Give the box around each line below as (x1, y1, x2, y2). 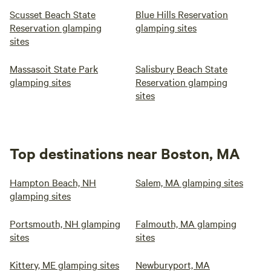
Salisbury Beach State (135, 62, 227, 75)
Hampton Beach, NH (10, 175, 96, 189)
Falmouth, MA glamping (135, 217, 237, 230)
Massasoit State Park (10, 62, 98, 75)
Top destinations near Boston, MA (10, 143, 240, 163)
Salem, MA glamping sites (135, 175, 243, 189)
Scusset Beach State (10, 7, 96, 21)
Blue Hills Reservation (135, 7, 228, 21)
